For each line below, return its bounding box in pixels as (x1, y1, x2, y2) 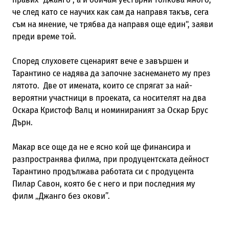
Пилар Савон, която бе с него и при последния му (12, 178, 195, 189)
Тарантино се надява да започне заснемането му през (12, 67, 211, 79)
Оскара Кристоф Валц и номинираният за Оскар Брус (12, 104, 208, 116)
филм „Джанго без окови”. (12, 190, 110, 201)
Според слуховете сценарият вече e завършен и (12, 55, 189, 66)
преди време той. (12, 31, 76, 42)
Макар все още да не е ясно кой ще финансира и (12, 141, 191, 152)
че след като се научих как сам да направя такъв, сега (12, 6, 209, 17)
